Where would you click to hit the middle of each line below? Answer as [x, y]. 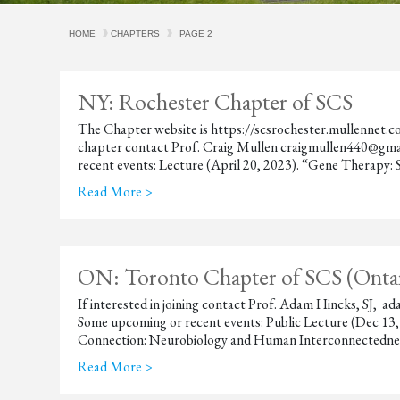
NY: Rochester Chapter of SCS [216, 102]
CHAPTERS [136, 33]
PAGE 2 [196, 33]
